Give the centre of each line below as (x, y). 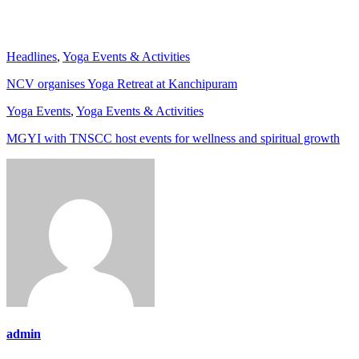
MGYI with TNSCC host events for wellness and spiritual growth (173, 138)
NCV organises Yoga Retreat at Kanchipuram (122, 83)
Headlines (32, 56)
